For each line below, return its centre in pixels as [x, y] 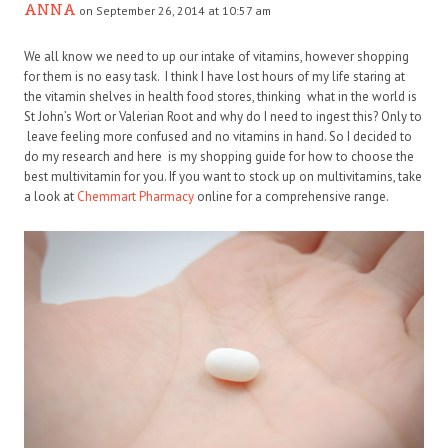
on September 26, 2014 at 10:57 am [175, 11]
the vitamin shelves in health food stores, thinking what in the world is [220, 97]
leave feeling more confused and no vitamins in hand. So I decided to [218, 137]
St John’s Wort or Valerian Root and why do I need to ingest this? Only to [223, 117]
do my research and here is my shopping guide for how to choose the [219, 157]
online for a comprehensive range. [291, 197]
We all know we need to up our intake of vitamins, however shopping [216, 57]
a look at [49, 197]
